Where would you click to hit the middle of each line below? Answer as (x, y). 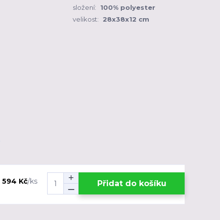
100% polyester (128, 7)
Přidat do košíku (132, 183)
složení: (84, 7)
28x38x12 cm (126, 19)
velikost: (86, 19)
